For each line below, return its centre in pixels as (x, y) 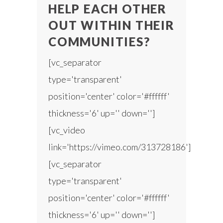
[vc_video (67, 130)
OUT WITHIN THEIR (111, 25)
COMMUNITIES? (99, 41)
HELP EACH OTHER (108, 8)
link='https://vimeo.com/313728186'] (120, 147)
